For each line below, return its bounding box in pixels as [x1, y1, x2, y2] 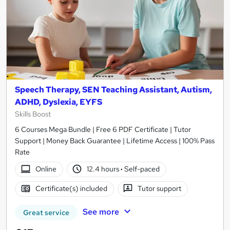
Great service [23, 207, 69, 217]
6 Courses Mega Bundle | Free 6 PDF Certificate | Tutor [15, 124, 191, 134]
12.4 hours [87, 164, 121, 174]
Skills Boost [15, 109, 51, 119]
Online [35, 164, 56, 174]
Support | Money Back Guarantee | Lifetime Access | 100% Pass [15, 136, 215, 145]
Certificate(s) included [35, 184, 107, 194]
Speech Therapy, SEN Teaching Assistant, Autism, [15, 84, 212, 95]
